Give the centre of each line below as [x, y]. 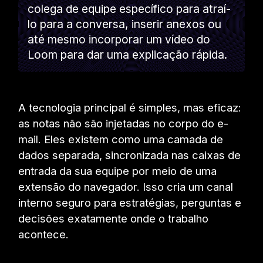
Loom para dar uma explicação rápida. [128, 54]
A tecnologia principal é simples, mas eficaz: [130, 107]
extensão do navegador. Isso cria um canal [126, 186]
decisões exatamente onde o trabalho [114, 218]
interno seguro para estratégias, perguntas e [130, 202]
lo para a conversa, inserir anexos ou [125, 24]
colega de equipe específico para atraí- [129, 9]
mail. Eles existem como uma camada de [121, 139]
